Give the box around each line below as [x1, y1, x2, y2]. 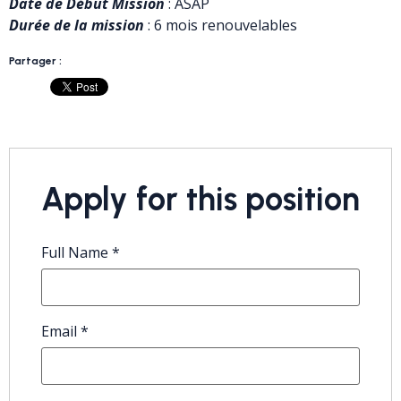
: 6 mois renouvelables [144, 14, 297, 35]
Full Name [41, 242, 112, 262]
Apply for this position [41, 179, 360, 218]
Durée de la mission [9, 14, 144, 35]
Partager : [9, 54, 62, 67]
